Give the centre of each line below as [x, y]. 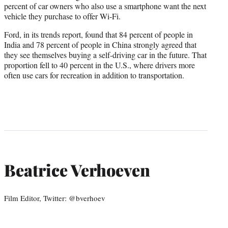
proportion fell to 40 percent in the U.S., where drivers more [99, 65]
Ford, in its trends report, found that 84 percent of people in [98, 35]
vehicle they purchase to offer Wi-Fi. [62, 16]
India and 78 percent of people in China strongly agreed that [100, 45]
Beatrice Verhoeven [77, 169]
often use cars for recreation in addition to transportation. [94, 75]
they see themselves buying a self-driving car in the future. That [105, 55]
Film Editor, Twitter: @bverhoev [55, 198]
